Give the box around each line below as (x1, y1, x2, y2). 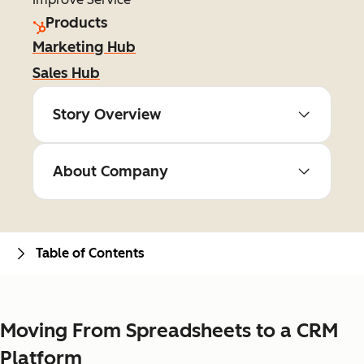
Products (45, 14, 107, 32)
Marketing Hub (32, 38, 136, 56)
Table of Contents (36, 245, 145, 261)
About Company (53, 162, 168, 180)
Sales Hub (32, 64, 100, 82)
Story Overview (53, 106, 161, 123)
